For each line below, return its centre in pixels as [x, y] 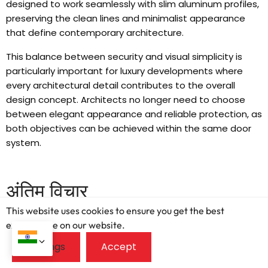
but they [223, 220]
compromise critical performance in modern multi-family [133, 234]
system [23, 143]
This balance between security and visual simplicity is [124, 57]
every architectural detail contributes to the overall [121, 86]
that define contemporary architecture [94, 33]
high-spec [233, 248]
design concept [41, 100]
